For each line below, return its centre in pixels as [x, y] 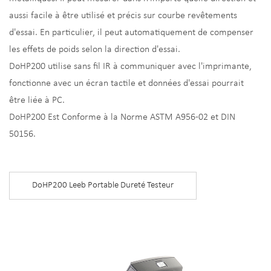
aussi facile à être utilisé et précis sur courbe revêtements [123, 15]
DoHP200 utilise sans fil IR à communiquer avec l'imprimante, [130, 66]
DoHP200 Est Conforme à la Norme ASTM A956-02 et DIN [122, 117]
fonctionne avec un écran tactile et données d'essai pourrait [126, 83]
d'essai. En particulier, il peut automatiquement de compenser [131, 32]
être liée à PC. [37, 100]
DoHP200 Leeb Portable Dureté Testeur [103, 185]
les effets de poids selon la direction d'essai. [95, 49]
